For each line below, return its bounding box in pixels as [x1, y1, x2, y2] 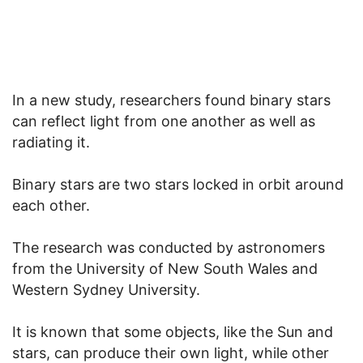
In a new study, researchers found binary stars [12, 91, 331, 109]
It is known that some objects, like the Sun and [12, 322, 333, 340]
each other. [12, 196, 90, 214]
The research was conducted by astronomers [12, 238, 325, 256]
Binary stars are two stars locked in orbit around [12, 175, 344, 193]
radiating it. [12, 133, 90, 151]
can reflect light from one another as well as [12, 112, 315, 130]
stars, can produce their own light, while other [12, 344, 329, 361]
